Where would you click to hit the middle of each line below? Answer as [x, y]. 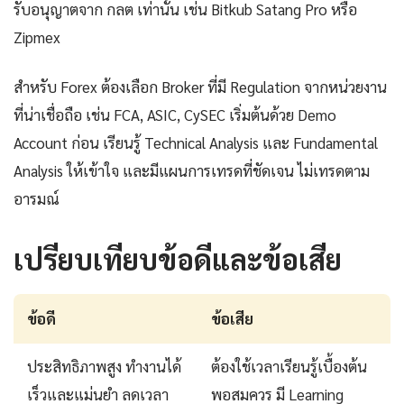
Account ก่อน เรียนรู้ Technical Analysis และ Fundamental [196, 142]
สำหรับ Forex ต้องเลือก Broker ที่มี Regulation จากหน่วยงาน [200, 86]
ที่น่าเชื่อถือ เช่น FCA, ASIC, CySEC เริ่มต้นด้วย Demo [175, 114]
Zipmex [37, 37]
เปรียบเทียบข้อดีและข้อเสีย [178, 258]
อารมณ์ [37, 198]
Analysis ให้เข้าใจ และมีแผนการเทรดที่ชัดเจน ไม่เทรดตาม [192, 170]
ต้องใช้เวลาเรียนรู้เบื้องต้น [289, 366]
